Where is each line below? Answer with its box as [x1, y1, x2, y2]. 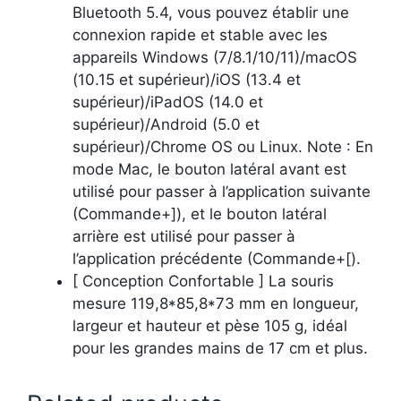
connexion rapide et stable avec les [73, 26, 328, 45]
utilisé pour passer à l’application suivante [73, 183, 371, 201]
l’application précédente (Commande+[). [73, 250, 361, 269]
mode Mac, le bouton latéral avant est [73, 160, 346, 179]
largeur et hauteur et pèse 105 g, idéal [73, 317, 347, 336]
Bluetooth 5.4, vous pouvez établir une [73, 4, 349, 22]
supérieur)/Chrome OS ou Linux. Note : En [73, 138, 373, 157]
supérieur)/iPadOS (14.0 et [73, 93, 263, 112]
